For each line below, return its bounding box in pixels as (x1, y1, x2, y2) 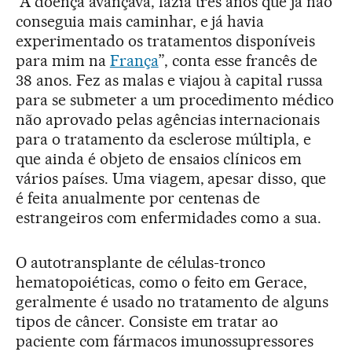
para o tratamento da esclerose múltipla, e (16, 129, 312, 148)
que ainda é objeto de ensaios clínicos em (16, 148, 302, 168)
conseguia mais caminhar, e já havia (16, 11, 265, 31)
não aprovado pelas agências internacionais (16, 109, 321, 129)
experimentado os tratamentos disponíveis (16, 31, 316, 50)
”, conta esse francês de (158, 50, 318, 70)
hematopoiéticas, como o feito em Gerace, (16, 272, 308, 291)
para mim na (16, 50, 110, 70)
